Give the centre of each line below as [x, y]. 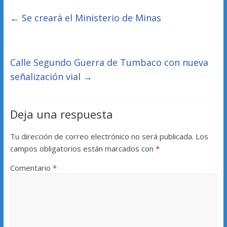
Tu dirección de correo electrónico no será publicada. [102, 137]
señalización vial [46, 77]
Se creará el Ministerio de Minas [90, 18]
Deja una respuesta [61, 114]
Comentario [31, 168]
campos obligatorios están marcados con [83, 149]
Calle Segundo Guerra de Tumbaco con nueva [109, 63]
